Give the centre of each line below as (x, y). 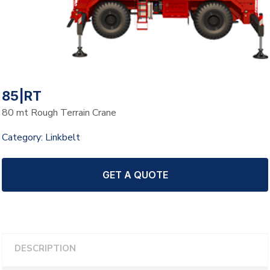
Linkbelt (63, 138)
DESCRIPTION (45, 249)
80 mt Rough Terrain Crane (59, 113)
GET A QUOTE (135, 175)
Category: (24, 138)
